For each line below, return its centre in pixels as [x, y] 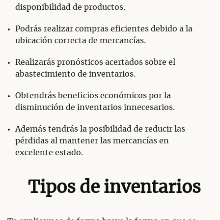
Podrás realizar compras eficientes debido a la [104, 29]
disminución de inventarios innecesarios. [95, 108]
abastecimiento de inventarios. [75, 74]
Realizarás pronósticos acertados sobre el [95, 63]
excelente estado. [49, 153]
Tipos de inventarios [114, 188]
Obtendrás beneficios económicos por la [93, 96]
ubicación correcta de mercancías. [81, 41]
